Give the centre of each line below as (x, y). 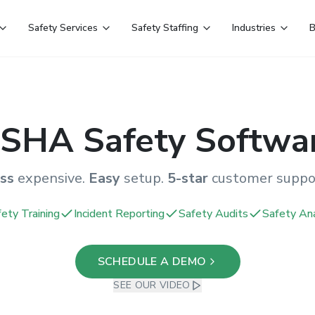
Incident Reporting (119, 214)
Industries (253, 28)
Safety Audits (213, 214)
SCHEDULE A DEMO (152, 262)
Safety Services (63, 28)
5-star (188, 178)
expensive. (51, 178)
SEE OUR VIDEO (152, 285)
